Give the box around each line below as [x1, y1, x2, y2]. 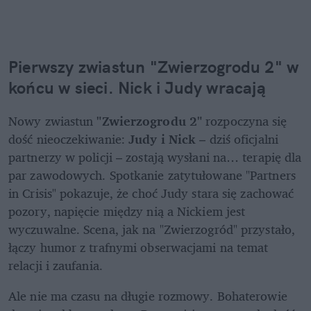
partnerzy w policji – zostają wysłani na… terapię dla [8, 146, 302, 167]
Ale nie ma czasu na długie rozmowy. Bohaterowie [8, 285, 287, 306]
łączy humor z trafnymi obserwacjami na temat [8, 236, 269, 258]
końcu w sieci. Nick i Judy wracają [8, 77, 266, 99]
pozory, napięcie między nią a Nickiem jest [8, 200, 246, 221]
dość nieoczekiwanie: [8, 128, 129, 149]
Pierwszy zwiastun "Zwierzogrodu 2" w [8, 56, 299, 78]
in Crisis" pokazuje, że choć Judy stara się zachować [8, 182, 294, 203]
